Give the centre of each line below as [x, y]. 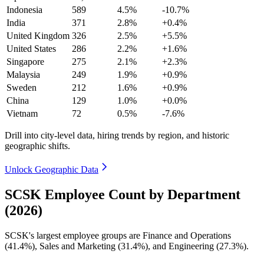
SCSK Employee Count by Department [123, 194]
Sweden [22, 87]
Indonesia [24, 9]
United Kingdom [38, 35]
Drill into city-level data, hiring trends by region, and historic [117, 135]
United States [31, 48]
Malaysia [23, 74]
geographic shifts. [37, 146]
